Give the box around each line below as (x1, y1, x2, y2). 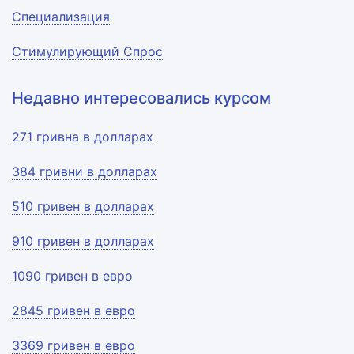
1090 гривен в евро (12, 268, 133, 284)
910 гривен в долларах (12, 233, 154, 249)
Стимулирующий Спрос (12, 43, 163, 59)
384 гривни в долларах (12, 164, 157, 179)
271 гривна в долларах (12, 129, 153, 145)
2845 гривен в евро (12, 303, 135, 318)
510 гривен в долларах (12, 198, 154, 214)
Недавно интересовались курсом (12, 88, 271, 107)
